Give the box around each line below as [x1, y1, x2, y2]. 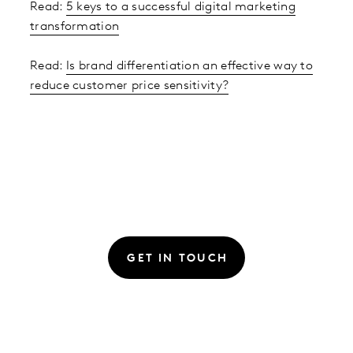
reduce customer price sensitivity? [30, 79, 229, 92]
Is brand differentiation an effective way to [65, 59, 314, 72]
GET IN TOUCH [127, 253, 229, 266]
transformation [30, 20, 120, 33]
